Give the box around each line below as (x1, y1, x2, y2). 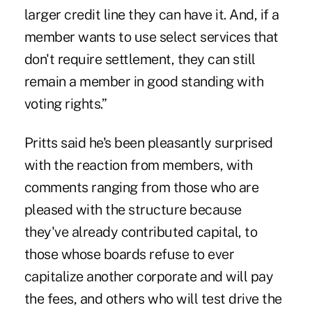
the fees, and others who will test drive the (24, 290, 282, 307)
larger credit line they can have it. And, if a (24, 6, 279, 23)
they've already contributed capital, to (24, 223, 258, 240)
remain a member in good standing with (24, 72, 264, 90)
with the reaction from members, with (24, 156, 253, 173)
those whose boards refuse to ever (24, 245, 235, 263)
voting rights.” (24, 95, 107, 112)
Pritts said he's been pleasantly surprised (24, 134, 273, 151)
